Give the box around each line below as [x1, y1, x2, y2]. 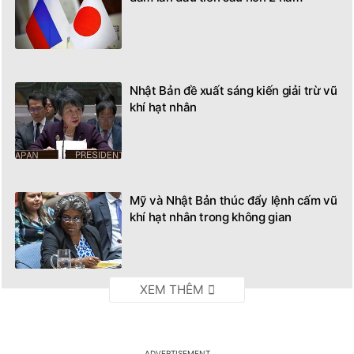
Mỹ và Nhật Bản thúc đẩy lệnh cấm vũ [130, 193, 337, 209]
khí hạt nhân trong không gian [130, 209, 292, 225]
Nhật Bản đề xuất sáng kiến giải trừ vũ [130, 83, 337, 99]
